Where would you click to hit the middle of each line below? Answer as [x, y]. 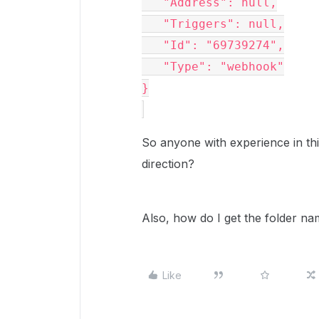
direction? [168, 164]
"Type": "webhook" [152, 67]
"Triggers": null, [152, 24]
